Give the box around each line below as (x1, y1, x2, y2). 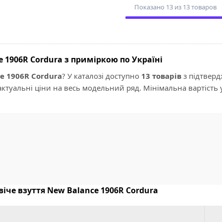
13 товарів (141, 70, 181, 81)
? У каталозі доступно (62, 70, 141, 81)
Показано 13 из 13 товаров (134, 2, 217, 11)
